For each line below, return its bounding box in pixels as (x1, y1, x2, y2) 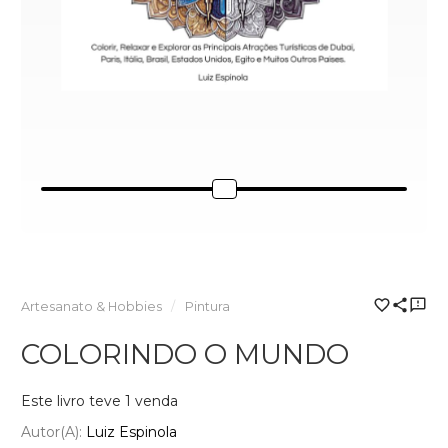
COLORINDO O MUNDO (21, 336, 349, 371)
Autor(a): (21, 423, 86, 442)
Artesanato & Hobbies (21, 298, 162, 314)
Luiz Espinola (86, 423, 177, 442)
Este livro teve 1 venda (21, 391, 178, 410)
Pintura (184, 298, 230, 314)
